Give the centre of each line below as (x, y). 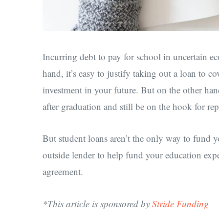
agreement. (63, 172)
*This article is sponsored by (97, 203)
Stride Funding (180, 203)
